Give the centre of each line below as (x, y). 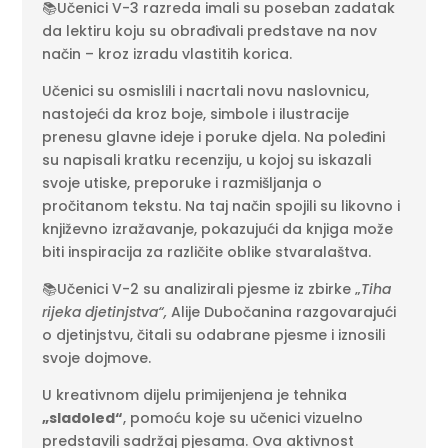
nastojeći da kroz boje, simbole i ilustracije (196, 114)
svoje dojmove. (97, 358)
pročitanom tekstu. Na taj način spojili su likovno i (221, 206)
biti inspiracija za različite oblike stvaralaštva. (207, 252)
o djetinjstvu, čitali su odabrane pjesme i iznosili (214, 335)
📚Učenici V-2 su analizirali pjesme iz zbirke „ (202, 289)
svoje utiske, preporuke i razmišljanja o (182, 183)
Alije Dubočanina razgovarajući (282, 312)
